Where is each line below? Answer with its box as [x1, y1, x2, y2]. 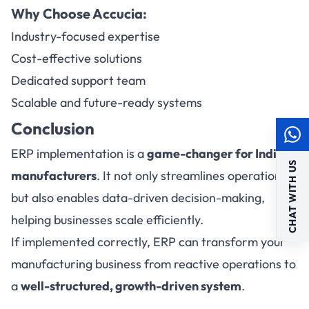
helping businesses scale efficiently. [11, 212, 203, 228]
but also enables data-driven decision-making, [11, 190, 265, 206]
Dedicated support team [11, 72, 146, 88]
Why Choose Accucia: [11, 5, 147, 22]
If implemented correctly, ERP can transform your [11, 234, 286, 250]
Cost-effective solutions [11, 50, 142, 66]
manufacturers [11, 168, 97, 183]
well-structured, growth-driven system [21, 278, 241, 294]
